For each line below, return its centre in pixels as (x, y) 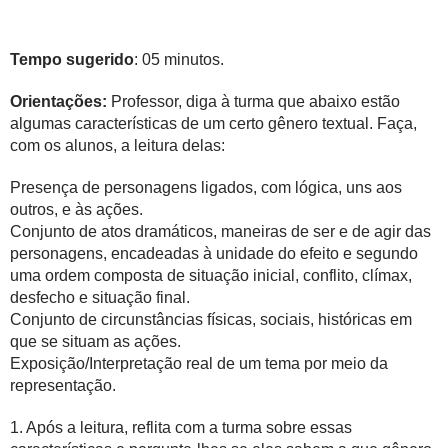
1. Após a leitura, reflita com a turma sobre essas (181, 427)
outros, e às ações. (76, 209)
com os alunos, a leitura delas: (117, 145)
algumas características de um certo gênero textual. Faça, (213, 123)
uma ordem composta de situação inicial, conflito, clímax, (211, 275)
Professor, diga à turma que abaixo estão (253, 101)
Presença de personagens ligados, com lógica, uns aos (206, 187)
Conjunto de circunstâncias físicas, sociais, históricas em (211, 319)
